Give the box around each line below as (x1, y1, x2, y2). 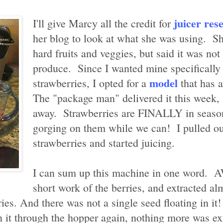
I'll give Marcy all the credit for (33, 15, 174, 30)
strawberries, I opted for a (33, 75, 146, 90)
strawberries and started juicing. (33, 135, 175, 150)
